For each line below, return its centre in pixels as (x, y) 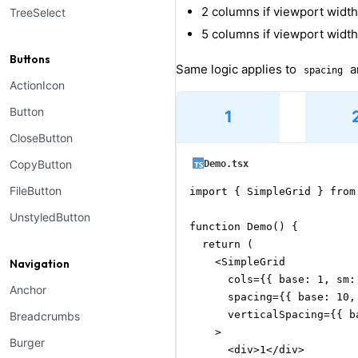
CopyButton (41, 164)
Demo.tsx (226, 164)
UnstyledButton (50, 217)
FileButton (36, 191)
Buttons (30, 59)
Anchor (28, 290)
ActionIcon (37, 85)
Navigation (40, 264)
